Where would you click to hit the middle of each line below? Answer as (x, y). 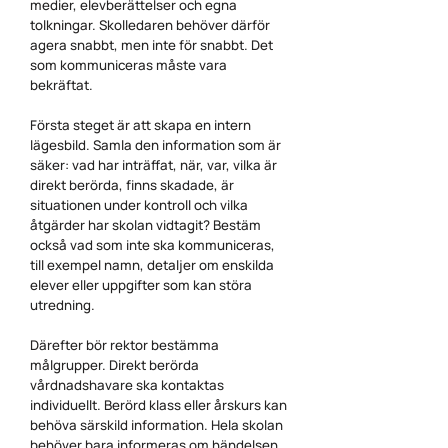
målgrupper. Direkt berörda (114, 365)
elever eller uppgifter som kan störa (141, 285)
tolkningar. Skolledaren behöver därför (150, 25)
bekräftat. (63, 85)
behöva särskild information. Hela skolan (156, 425)
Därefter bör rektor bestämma (124, 345)
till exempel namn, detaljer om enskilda (152, 265)
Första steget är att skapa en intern (140, 125)
